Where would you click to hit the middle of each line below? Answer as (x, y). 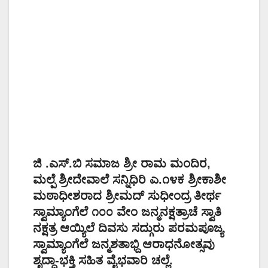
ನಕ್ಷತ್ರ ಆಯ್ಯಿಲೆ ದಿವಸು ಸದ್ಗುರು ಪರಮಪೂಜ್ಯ (128, 228)
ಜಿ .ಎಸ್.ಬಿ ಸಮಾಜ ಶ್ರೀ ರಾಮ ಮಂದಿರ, (122, 163)
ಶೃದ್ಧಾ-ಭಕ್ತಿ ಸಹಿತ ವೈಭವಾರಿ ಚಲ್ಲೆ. (103, 260)
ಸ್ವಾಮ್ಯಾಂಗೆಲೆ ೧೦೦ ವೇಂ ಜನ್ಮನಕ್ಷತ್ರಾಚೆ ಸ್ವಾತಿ (127, 211)
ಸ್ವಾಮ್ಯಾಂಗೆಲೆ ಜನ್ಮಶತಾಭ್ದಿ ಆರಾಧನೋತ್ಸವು (124, 244)
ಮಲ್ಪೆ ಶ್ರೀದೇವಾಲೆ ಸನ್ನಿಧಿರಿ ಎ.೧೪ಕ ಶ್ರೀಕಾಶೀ (130, 179)
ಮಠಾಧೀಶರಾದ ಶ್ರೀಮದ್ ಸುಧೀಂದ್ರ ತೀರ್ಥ (127, 195)
